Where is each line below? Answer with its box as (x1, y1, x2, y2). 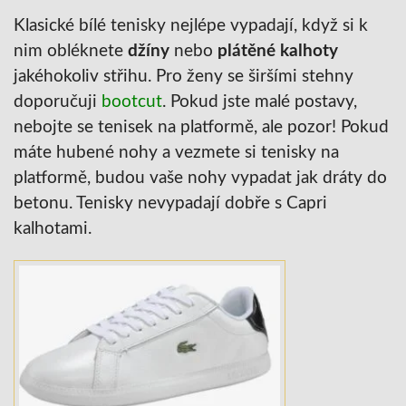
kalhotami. (14, 219, 92, 237)
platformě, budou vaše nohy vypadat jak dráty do (14, 169, 387, 187)
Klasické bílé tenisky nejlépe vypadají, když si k (14, 16, 368, 34)
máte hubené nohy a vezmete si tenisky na (14, 143, 339, 161)
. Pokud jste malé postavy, (162, 92, 357, 111)
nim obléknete (14, 42, 123, 60)
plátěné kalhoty (217, 42, 338, 60)
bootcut (101, 92, 162, 111)
